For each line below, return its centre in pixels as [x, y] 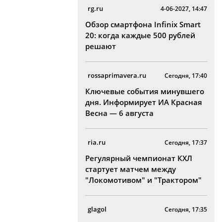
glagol [97, 209]
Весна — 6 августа [119, 113]
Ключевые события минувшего [145, 91]
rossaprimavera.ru [117, 75]
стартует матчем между [131, 169]
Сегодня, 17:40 [186, 76]
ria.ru [97, 142]
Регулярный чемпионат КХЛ [139, 158]
